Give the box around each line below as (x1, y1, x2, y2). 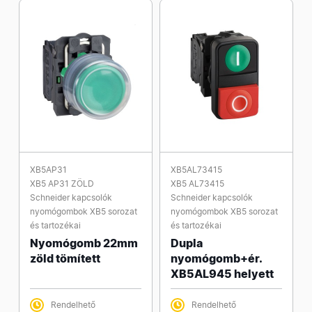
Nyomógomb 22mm (30, 236, 138, 250)
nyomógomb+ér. (171, 251, 262, 265)
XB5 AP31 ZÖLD (30, 178, 94, 189)
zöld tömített (30, 251, 100, 265)
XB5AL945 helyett (171, 267, 274, 281)
